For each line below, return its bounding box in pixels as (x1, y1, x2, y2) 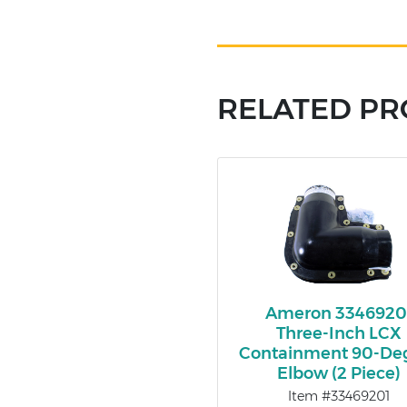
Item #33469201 (288, 388, 391, 405)
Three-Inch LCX (276, 323, 402, 344)
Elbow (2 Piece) (277, 363, 402, 384)
